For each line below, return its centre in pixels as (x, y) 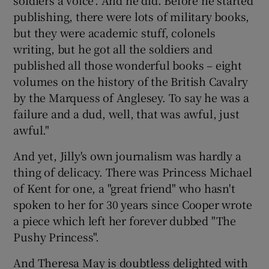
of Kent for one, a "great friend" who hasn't (124, 188)
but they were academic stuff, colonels (114, 32)
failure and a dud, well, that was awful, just (126, 113)
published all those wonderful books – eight (128, 65)
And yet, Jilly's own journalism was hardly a (127, 155)
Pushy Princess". (56, 236)
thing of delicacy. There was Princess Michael (133, 171)
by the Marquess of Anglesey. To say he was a (131, 97)
